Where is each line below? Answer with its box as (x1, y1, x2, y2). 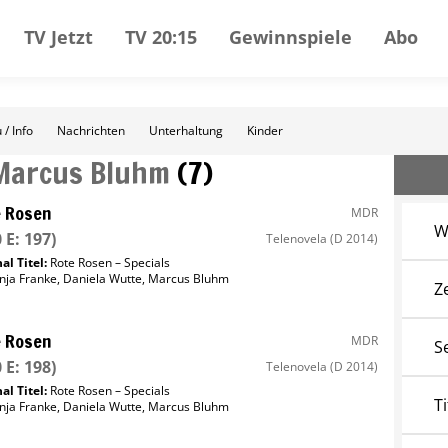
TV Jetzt (24, 24, 93, 49)
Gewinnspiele (229, 24, 352, 49)
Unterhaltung (149, 122, 223, 139)
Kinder (247, 122, 283, 139)
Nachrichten (57, 122, 125, 139)
